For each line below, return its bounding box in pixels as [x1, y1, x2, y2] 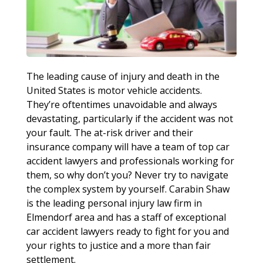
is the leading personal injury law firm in [26, 196, 202, 210]
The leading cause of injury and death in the [26, 69, 220, 83]
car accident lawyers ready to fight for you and [26, 224, 229, 238]
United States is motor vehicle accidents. [26, 83, 202, 97]
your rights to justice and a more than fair [26, 238, 211, 252]
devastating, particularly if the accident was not [26, 112, 233, 125]
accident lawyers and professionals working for [26, 154, 234, 167]
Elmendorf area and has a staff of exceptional [26, 210, 226, 224]
